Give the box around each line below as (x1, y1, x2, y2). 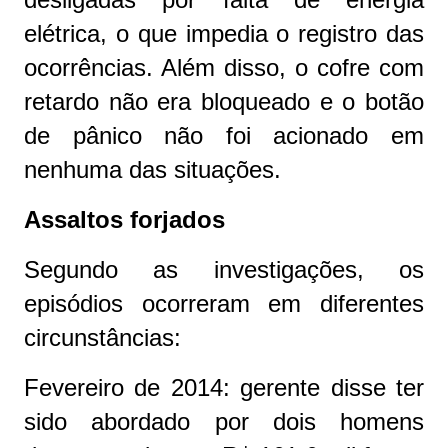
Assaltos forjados (24, 206, 225, 233)
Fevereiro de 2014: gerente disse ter (24, 374, 424, 401)
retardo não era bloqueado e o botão (24, 88, 424, 115)
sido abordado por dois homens (24, 408, 424, 435)
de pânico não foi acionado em (24, 122, 424, 149)
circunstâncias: (24, 324, 181, 351)
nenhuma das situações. (24, 156, 281, 183)
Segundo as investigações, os (24, 256, 424, 283)
